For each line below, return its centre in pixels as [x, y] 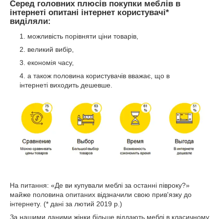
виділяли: [30, 22]
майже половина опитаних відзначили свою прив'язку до [101, 194]
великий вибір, [51, 49]
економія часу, [51, 62]
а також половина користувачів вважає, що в [99, 76]
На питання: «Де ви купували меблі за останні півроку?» [100, 185]
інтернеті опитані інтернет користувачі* [89, 13]
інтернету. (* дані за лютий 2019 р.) [66, 204]
